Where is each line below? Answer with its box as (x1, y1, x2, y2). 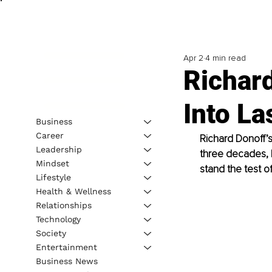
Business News (35, 256, 98, 266)
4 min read (205, 53, 246, 64)
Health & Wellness (35, 186, 111, 196)
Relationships (35, 200, 92, 210)
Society (35, 228, 66, 238)
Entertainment (35, 242, 97, 252)
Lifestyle (35, 172, 71, 182)
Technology (35, 214, 81, 224)
